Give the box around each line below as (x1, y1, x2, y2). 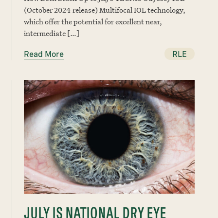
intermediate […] (24, 28, 79, 38)
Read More (24, 50, 64, 59)
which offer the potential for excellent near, (24, 17, 162, 26)
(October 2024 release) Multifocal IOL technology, (24, 5, 185, 15)
